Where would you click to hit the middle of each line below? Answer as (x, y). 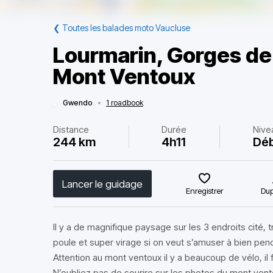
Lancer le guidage (102, 184)
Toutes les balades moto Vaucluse (126, 28)
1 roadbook (125, 103)
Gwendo (78, 103)
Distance (71, 129)
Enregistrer (205, 191)
